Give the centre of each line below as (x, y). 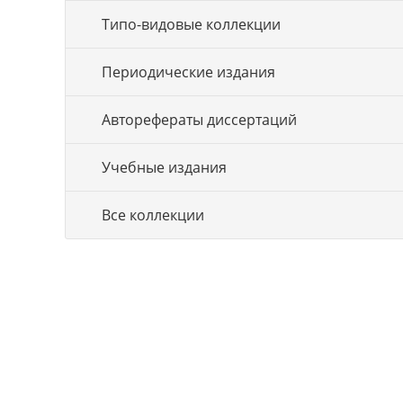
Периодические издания (188, 72)
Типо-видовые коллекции (191, 24)
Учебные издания (164, 167)
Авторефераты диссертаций (199, 120)
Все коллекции (153, 215)
